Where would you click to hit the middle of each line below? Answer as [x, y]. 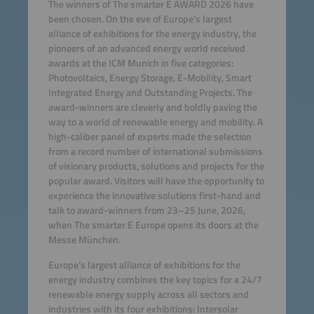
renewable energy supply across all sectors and [148, 294]
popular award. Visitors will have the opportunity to [156, 181]
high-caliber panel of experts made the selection [150, 137]
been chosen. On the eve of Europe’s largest [140, 19]
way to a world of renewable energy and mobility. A [155, 122]
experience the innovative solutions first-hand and [154, 196]
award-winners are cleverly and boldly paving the [152, 108]
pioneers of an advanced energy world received [146, 49]
